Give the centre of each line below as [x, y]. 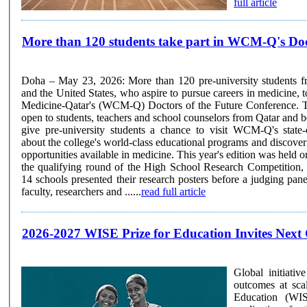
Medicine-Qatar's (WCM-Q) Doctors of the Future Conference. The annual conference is [162, 105]
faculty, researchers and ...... [81, 191]
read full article [173, 191]
